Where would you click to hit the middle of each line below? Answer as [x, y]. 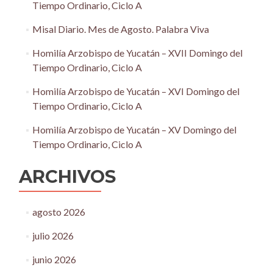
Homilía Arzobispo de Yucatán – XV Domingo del [134, 129]
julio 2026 [53, 235]
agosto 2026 [58, 211]
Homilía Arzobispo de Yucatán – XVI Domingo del [136, 91]
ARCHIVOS [67, 176]
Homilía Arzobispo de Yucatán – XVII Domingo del [137, 52]
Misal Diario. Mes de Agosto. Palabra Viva [120, 29]
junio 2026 [54, 259]
